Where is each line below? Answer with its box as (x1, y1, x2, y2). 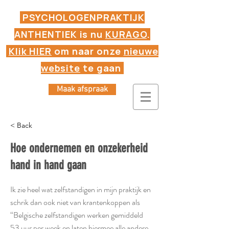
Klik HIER (8, 45, 52, 57)
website (40, 62, 81, 74)
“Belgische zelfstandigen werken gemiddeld (10, 209, 143, 221)
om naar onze (52, 45, 124, 57)
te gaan (80, 62, 124, 74)
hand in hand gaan (10, 158, 86, 172)
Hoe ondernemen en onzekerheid (10, 141, 148, 155)
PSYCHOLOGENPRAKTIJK (20, 11, 145, 24)
